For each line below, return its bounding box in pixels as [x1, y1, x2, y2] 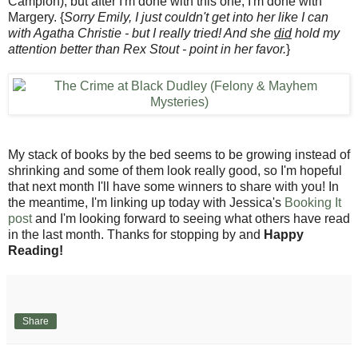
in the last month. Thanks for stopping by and [8, 227, 264, 241]
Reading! [8, 243, 63, 257]
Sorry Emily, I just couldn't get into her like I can [64, 10, 328, 24]
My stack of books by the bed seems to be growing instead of [8, 147, 350, 161]
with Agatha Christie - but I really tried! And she [8, 26, 274, 40]
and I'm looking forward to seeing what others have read [32, 211, 350, 225]
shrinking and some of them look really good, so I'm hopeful [8, 163, 342, 177]
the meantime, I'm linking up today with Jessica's [8, 195, 284, 209]
